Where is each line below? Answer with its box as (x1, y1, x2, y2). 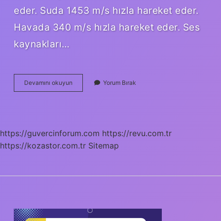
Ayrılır (72, 105, 87, 112)
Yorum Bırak (103, 78, 136, 86)
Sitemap (88, 140, 119, 150)
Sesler (72, 78, 89, 86)
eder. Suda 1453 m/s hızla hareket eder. (14, 4, 199, 16)
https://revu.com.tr (102, 128, 172, 138)
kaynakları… (14, 37, 70, 50)
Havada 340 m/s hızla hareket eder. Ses (14, 21, 200, 33)
